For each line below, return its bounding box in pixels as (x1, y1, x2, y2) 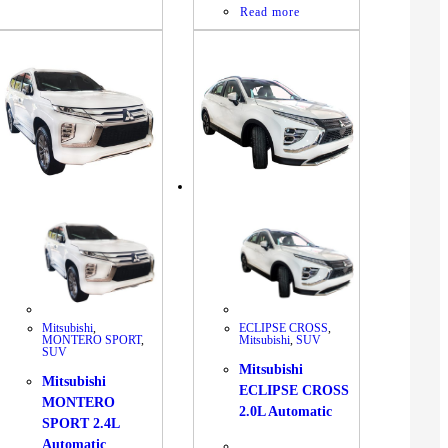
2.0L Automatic (239, 404, 333, 420)
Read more (240, 5, 301, 20)
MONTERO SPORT (42, 332, 142, 347)
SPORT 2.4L (42, 416, 120, 432)
